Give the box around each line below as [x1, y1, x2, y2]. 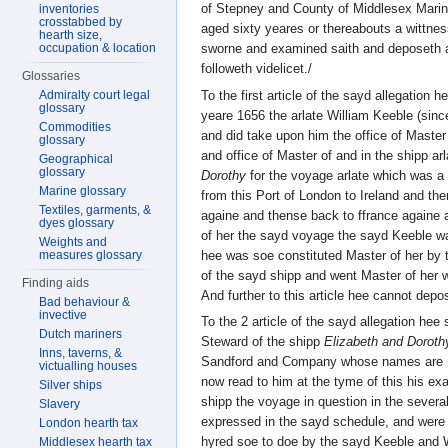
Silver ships [39, 378, 103, 392]
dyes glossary [39, 216, 115, 230]
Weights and [39, 235, 108, 249]
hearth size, [39, 28, 103, 42]
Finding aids [22, 276, 90, 290]
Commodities [39, 120, 112, 134]
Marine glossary [39, 184, 127, 198]
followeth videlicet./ [201, 61, 312, 77]
